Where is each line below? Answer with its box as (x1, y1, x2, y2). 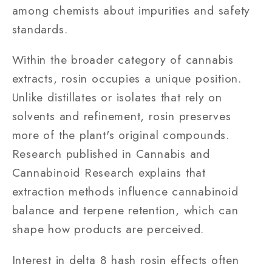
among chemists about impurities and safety (12, 1, 251, 19)
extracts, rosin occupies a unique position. (12, 70, 242, 87)
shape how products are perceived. (12, 220, 205, 238)
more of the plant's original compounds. (12, 126, 229, 144)
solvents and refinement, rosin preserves (12, 107, 231, 125)
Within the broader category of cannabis (12, 51, 234, 69)
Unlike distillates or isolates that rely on (12, 89, 223, 106)
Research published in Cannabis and (12, 145, 211, 163)
